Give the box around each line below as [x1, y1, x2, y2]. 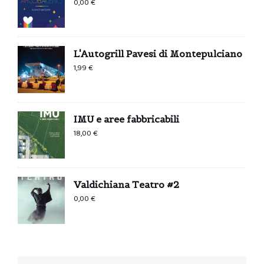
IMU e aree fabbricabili [74, 113, 179, 125]
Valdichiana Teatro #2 [74, 178, 179, 190]
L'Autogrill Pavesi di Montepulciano [74, 47, 242, 60]
